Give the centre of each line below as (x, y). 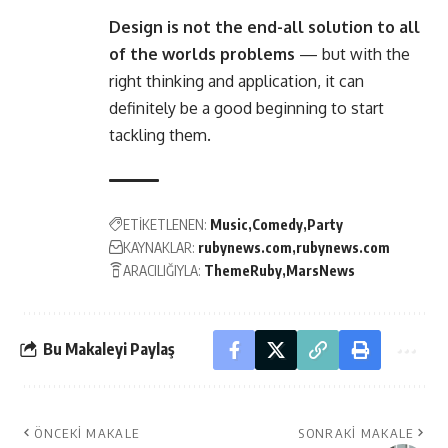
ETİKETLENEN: (165, 224)
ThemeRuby (243, 270)
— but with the (352, 53)
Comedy (277, 224)
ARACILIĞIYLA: (162, 270)
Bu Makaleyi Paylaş (109, 349)
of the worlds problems (202, 53)
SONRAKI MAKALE (356, 432)
